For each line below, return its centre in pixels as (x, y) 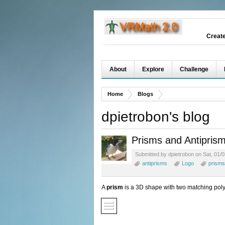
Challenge (194, 69)
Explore (153, 69)
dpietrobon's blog (156, 117)
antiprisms (155, 163)
